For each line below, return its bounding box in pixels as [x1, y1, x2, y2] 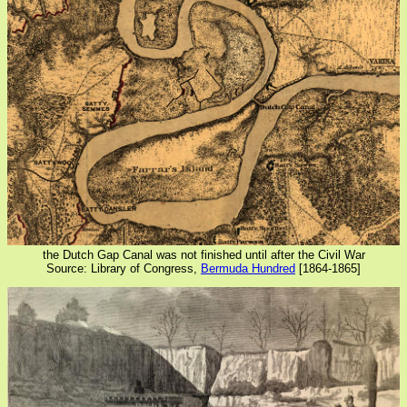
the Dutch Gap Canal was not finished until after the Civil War [42, 247, 365, 262]
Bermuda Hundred [201, 261, 295, 275]
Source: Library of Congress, [46, 261, 201, 275]
